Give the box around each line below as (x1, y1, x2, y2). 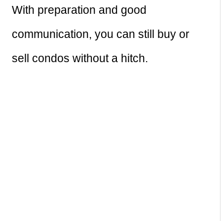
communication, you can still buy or (12, 28, 189, 41)
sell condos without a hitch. (12, 52, 148, 65)
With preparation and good (12, 3, 147, 17)
